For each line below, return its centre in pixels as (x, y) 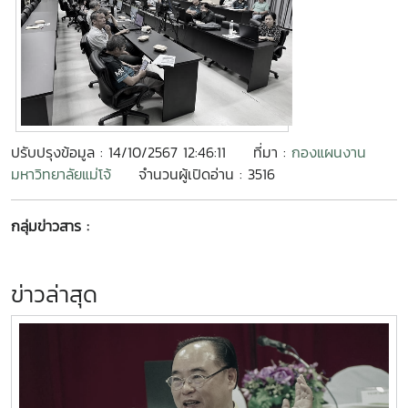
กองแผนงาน (329, 152)
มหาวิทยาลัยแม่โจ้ (61, 174)
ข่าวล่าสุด (54, 294)
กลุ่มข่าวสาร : (50, 226)
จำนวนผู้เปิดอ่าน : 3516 (207, 174)
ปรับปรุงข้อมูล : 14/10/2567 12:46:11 (118, 152)
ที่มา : (272, 152)
